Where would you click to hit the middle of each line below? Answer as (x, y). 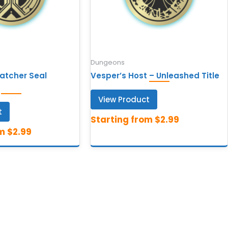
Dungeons (108, 62)
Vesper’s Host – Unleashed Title (155, 76)
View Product (124, 100)
